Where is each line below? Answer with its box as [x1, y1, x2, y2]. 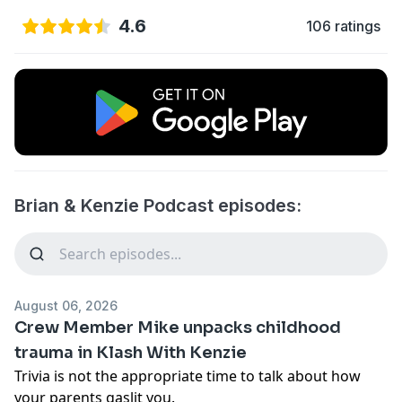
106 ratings [306, 17, 380, 35]
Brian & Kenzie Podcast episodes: [14, 194, 301, 216]
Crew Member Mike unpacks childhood [14, 317, 341, 337]
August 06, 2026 [14, 297, 118, 313]
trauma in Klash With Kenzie [14, 342, 247, 363]
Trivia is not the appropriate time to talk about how [14, 365, 361, 386]
